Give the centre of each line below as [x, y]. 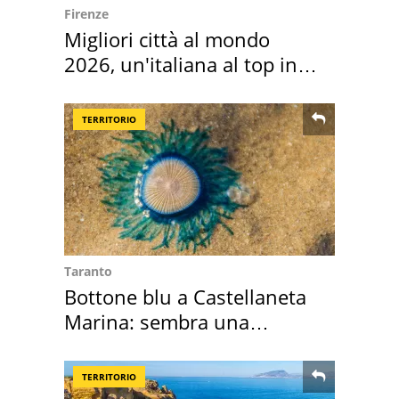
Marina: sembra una [157, 321]
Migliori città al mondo [167, 39]
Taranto [88, 271]
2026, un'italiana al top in [181, 64]
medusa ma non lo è [158, 346]
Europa [97, 89]
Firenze [86, 13]
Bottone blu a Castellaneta [185, 296]
